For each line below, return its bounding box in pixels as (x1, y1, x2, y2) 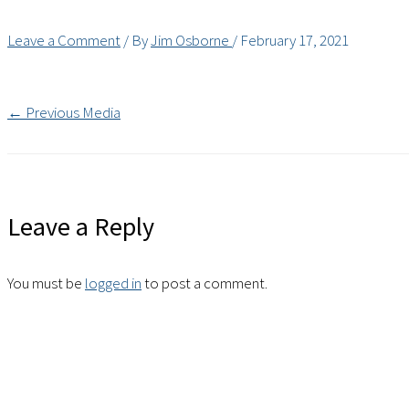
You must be (7, 273, 85, 294)
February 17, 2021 (240, 30, 349, 51)
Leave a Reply (7, 210, 154, 244)
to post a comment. (142, 273, 267, 294)
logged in (85, 273, 142, 294)
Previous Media (23, 102, 121, 123)
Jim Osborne (151, 30, 232, 51)
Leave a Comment (7, 30, 121, 51)
